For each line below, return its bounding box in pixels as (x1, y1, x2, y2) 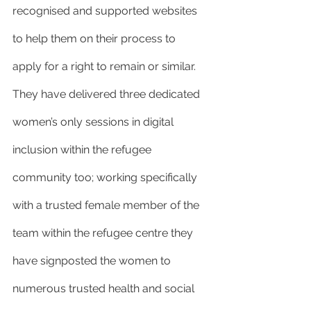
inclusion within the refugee (12, 143, 154, 156)
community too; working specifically (12, 171, 200, 184)
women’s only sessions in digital (12, 115, 176, 128)
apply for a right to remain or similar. (12, 60, 199, 73)
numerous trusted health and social (12, 282, 197, 295)
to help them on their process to (12, 32, 178, 45)
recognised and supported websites (12, 4, 200, 17)
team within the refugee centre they (12, 226, 196, 239)
